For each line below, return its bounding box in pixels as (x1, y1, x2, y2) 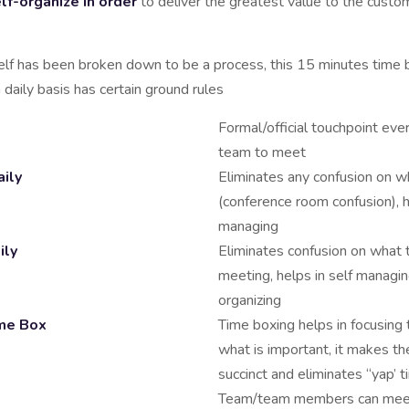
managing (218, 216, 278, 236)
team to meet (218, 142, 306, 163)
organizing (218, 290, 281, 310)
